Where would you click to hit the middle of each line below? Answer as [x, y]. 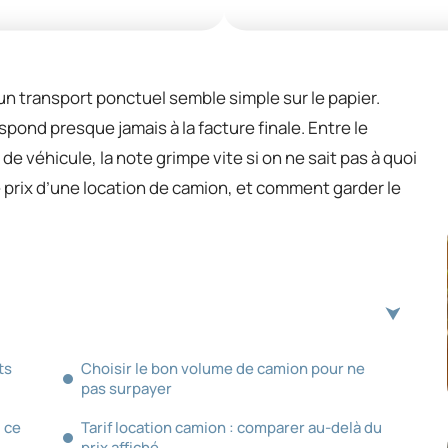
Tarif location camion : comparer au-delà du [231, 427]
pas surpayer [126, 388]
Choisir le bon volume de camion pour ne [223, 368]
